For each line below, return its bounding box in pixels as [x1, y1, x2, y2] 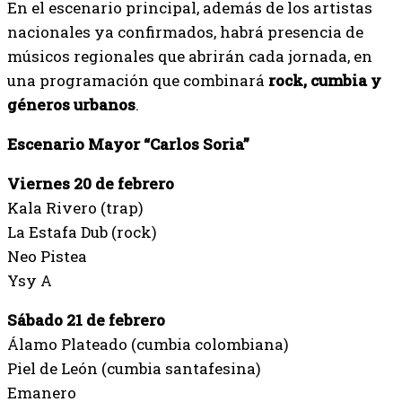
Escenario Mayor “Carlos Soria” [7, 134, 249, 154]
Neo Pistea [7, 246, 87, 267]
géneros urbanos [7, 94, 135, 115]
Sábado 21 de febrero [7, 310, 165, 330]
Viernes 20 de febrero [7, 173, 174, 194]
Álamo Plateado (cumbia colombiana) [7, 334, 289, 354]
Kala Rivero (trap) [7, 197, 144, 218]
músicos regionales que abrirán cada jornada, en [7, 46, 372, 66]
